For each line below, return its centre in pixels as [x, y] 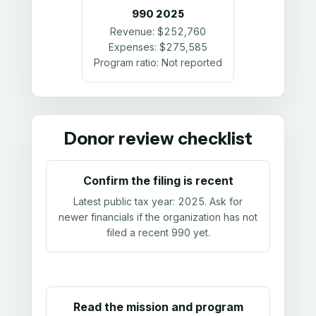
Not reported [192, 63]
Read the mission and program [158, 306]
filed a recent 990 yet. [158, 232]
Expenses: [134, 47]
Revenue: [134, 32]
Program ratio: [128, 63]
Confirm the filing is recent [158, 181]
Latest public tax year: [126, 201]
